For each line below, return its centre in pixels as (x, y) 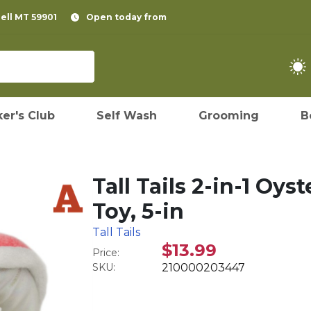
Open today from (126, 17)
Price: (106, 253)
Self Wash (127, 116)
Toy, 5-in (138, 211)
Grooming (229, 116)
